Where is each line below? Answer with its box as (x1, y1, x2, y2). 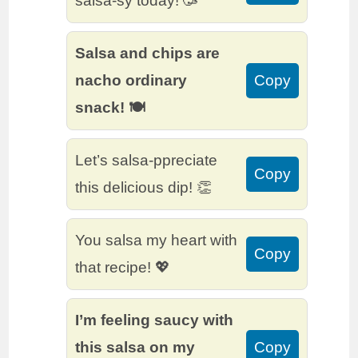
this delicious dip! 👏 (75, 179, 213, 197)
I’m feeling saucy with (75, 312, 234, 329)
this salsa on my (75, 339, 196, 356)
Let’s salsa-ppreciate (75, 152, 218, 169)
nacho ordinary (75, 72, 188, 89)
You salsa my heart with (75, 232, 238, 249)
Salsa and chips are (75, 45, 221, 62)
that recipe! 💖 (75, 259, 171, 276)
